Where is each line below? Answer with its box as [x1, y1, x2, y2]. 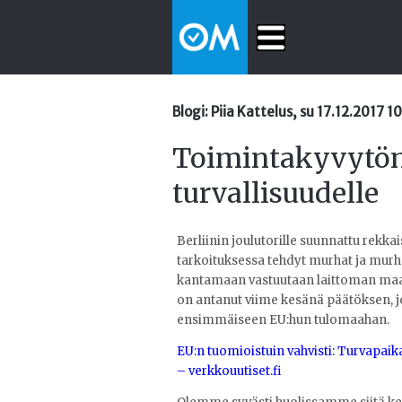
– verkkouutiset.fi [177, 363, 281, 379]
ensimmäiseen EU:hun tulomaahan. [177, 311, 392, 328]
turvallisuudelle [172, 175, 379, 210]
